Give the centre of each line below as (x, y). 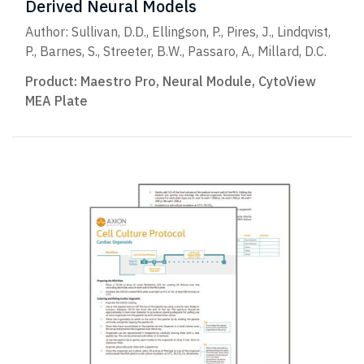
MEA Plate (56, 100)
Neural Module (207, 81)
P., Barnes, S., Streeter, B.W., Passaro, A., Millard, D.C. (176, 51)
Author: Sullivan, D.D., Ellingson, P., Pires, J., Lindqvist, (178, 31)
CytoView (287, 81)
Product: (53, 81)
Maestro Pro (118, 81)
